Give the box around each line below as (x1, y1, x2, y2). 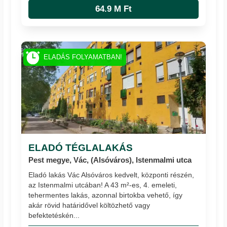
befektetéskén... (28, 211, 80, 220)
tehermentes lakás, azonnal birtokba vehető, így (28, 191, 183, 200)
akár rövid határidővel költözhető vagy (28, 201, 150, 210)
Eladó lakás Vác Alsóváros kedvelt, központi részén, (28, 171, 195, 179)
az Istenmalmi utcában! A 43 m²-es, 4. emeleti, (28, 181, 177, 190)
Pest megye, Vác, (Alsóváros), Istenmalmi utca (28, 155, 192, 164)
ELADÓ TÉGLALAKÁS (28, 141, 133, 153)
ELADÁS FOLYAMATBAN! (43, 54, 122, 61)
